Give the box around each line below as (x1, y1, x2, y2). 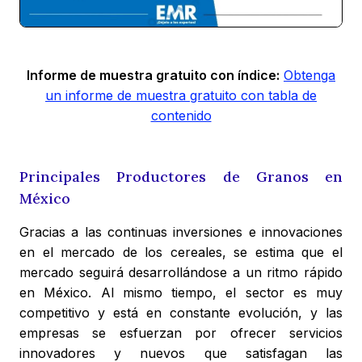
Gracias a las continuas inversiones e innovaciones (19, 224, 343, 241)
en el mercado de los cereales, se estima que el (19, 244, 343, 261)
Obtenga (284, 67, 335, 84)
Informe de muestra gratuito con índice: (27, 67, 280, 84)
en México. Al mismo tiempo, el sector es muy (19, 284, 343, 301)
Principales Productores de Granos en (19, 167, 343, 187)
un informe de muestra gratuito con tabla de (45, 87, 317, 104)
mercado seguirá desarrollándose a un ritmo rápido (19, 264, 343, 281)
